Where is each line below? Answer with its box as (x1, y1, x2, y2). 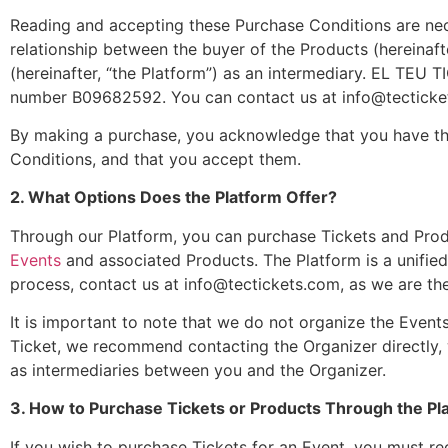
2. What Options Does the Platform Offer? (10, 187, 337, 208)
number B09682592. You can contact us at (10, 86, 342, 107)
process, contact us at (10, 273, 184, 294)
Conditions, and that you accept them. (10, 148, 301, 169)
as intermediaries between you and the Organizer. (10, 360, 386, 381)
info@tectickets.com (184, 273, 340, 294)
